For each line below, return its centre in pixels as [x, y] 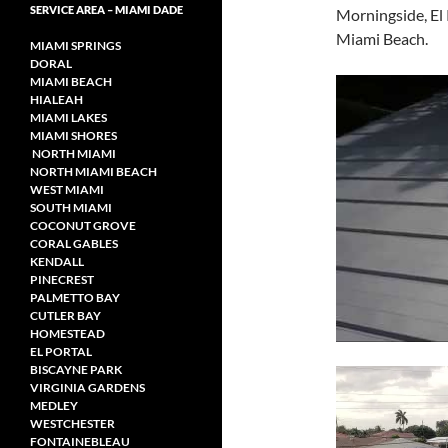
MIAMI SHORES [73, 135]
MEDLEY [54, 405]
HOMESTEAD [67, 333]
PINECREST [62, 279]
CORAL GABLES [74, 243]
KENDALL [57, 261]
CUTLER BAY [65, 315]
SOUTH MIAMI [71, 207]
